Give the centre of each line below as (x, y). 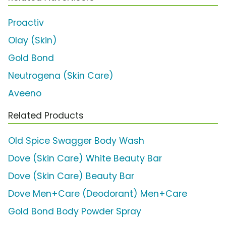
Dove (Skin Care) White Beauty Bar (85, 159)
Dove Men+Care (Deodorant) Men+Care (98, 194)
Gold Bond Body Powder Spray (75, 212)
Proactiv (26, 23)
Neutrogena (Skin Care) (61, 76)
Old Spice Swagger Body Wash (76, 141)
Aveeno (25, 94)
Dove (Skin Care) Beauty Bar (71, 176)
